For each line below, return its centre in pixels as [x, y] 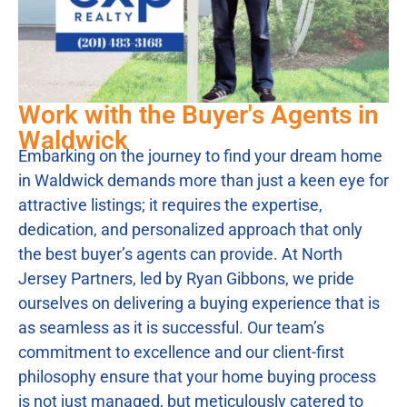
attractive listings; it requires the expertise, [170, 204]
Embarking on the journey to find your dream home [200, 155]
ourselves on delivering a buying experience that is [199, 303]
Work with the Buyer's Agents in [199, 114]
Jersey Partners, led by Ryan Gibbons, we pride [186, 278]
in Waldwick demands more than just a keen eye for [203, 180]
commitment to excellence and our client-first [181, 352]
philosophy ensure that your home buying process [197, 376]
